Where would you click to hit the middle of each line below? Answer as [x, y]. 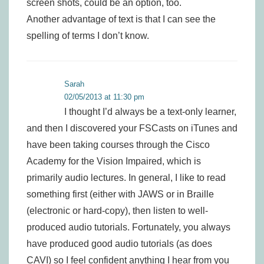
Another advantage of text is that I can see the [121, 19]
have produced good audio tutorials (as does [119, 244]
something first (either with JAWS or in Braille [120, 194]
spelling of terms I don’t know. [88, 36]
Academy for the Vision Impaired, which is [114, 161]
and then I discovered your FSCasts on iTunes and [132, 128]
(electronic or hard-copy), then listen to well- [117, 211]
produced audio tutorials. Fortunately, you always [128, 227]
